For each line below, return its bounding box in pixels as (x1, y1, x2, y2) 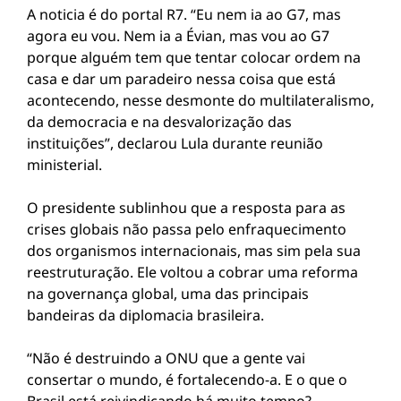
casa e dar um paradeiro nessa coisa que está (27, 69, 336, 89)
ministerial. (27, 155, 102, 175)
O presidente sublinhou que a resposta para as (27, 198, 346, 218)
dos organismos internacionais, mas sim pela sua (27, 241, 361, 260)
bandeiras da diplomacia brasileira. (27, 305, 264, 325)
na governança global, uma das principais (27, 284, 309, 303)
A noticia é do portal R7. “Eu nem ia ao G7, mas (27, 4, 341, 24)
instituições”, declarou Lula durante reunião (27, 133, 323, 153)
